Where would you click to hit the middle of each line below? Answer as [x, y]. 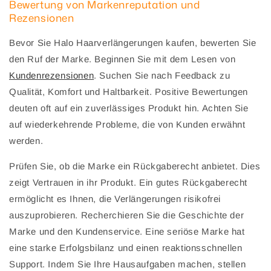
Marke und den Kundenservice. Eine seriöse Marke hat [127, 232]
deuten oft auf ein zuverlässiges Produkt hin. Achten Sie [129, 108]
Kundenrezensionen [52, 76]
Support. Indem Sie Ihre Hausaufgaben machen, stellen [128, 264]
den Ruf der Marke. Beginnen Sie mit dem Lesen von [122, 59]
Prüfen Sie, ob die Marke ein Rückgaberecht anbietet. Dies [135, 166]
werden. [26, 141]
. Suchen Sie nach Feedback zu [162, 76]
